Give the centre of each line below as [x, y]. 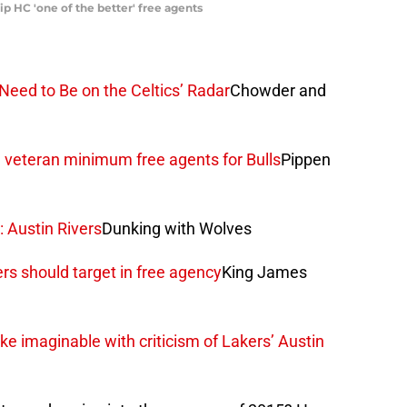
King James [264, 272]
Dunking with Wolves [177, 228]
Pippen [306, 159]
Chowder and [278, 90]
